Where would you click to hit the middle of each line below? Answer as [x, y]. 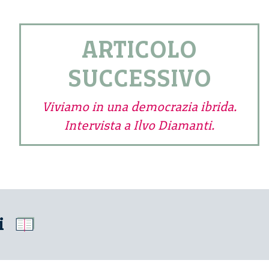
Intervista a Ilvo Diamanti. [139, 125]
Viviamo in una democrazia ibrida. [139, 107]
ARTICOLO [139, 50]
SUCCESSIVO [139, 78]
